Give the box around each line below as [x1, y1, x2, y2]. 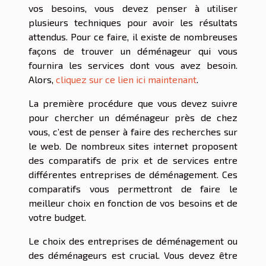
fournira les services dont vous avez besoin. [28, 59, 237, 71]
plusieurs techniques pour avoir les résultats [28, 17, 237, 28]
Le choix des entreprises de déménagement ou [28, 235, 237, 247]
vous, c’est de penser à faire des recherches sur [28, 126, 237, 138]
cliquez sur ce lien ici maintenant [56, 74, 197, 85]
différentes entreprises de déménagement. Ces [28, 169, 237, 180]
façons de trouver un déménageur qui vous [28, 45, 237, 57]
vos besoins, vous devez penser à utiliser [28, 2, 237, 14]
